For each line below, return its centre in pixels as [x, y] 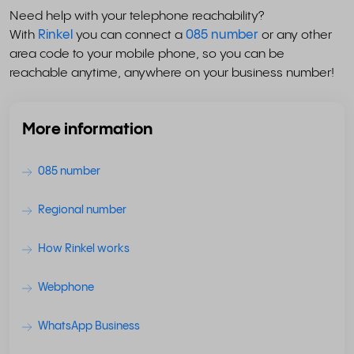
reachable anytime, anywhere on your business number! [172, 73]
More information [87, 130]
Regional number [82, 210]
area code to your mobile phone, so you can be [147, 54]
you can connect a [129, 35]
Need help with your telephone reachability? [137, 16]
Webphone [66, 288]
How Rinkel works [84, 249]
